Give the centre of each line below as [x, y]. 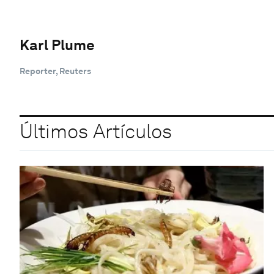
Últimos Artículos [96, 131]
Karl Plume [57, 45]
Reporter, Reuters [55, 71]
